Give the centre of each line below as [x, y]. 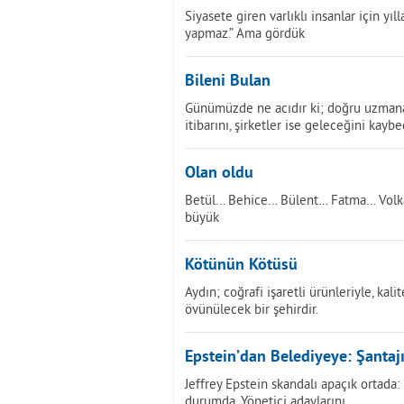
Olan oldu [219, 174]
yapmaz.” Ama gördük [245, 33]
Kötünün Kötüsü [241, 266]
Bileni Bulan [228, 82]
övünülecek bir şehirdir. [252, 309]
